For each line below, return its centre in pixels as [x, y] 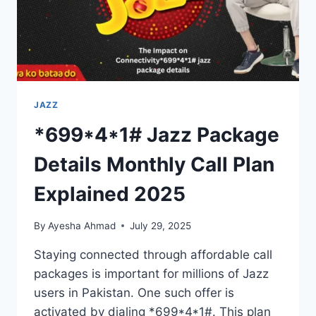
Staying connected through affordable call [153, 254]
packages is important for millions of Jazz [151, 273]
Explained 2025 [110, 194]
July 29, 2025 [161, 225]
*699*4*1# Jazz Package [157, 135]
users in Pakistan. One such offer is [134, 292]
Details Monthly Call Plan [154, 165]
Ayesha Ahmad [82, 225]
